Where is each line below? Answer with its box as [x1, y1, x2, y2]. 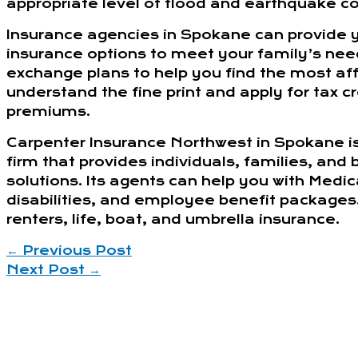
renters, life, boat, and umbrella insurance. [6, 212, 340, 227]
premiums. [6, 104, 90, 119]
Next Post [6, 262, 89, 277]
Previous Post [18, 243, 132, 258]
